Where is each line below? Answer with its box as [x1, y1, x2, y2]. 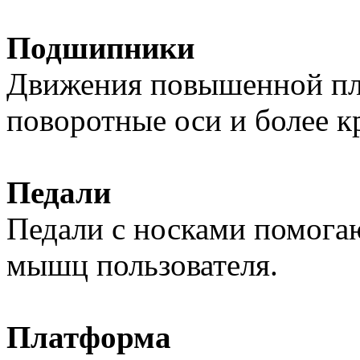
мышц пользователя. [6, 247, 278, 282]
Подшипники [6, 31, 194, 65]
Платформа [6, 320, 171, 354]
